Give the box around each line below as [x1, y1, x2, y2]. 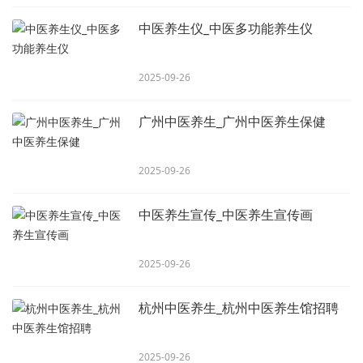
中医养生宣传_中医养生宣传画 [139, 206, 314, 224]
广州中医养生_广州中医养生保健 [139, 113, 327, 130]
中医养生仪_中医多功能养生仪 [139, 19, 314, 37]
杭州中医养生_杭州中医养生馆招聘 [139, 299, 340, 317]
